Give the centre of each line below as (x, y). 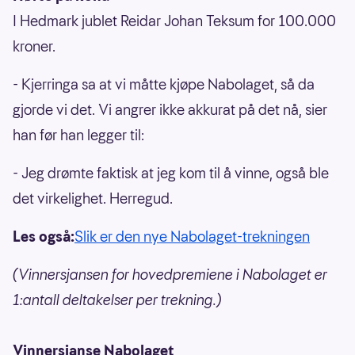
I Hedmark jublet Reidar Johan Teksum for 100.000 (174, 21)
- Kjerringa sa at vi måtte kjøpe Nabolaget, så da (164, 85)
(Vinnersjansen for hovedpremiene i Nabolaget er (170, 275)
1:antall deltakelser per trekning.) (117, 300)
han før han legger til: (78, 136)
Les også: (44, 237)
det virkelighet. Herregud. (93, 199)
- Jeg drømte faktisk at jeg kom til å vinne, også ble (171, 174)
